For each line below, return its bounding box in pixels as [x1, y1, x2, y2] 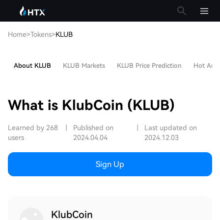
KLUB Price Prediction [117, 62, 182, 69]
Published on [73, 124, 113, 132]
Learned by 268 [8, 124, 58, 132]
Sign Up [96, 160, 124, 169]
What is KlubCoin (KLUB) [8, 97, 175, 113]
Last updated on [144, 124, 197, 132]
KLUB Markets [63, 62, 105, 69]
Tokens [30, 30, 52, 38]
